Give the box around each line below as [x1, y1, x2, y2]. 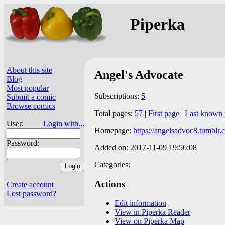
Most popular [7, 84, 49, 92]
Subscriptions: [94, 91, 141, 100]
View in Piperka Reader [115, 208, 190, 217]
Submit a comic [7, 93, 56, 101]
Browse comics [7, 102, 55, 110]
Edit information [115, 199, 166, 208]
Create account [7, 180, 54, 189]
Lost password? [7, 189, 56, 198]
